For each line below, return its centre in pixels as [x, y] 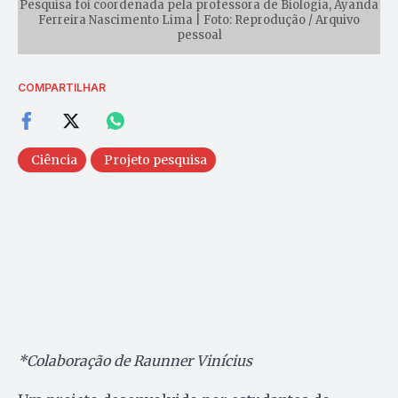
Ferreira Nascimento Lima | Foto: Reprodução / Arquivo [199, 20]
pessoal [199, 35]
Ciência [54, 159]
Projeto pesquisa [155, 159]
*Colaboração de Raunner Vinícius [135, 360]
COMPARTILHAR [62, 87]
